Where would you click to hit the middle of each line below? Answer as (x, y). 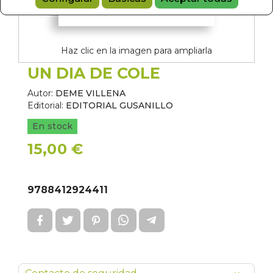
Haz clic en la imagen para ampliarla (136, 108)
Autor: (40, 151)
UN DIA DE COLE (94, 131)
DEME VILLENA (90, 151)
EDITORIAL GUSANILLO (119, 163)
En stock (53, 184)
